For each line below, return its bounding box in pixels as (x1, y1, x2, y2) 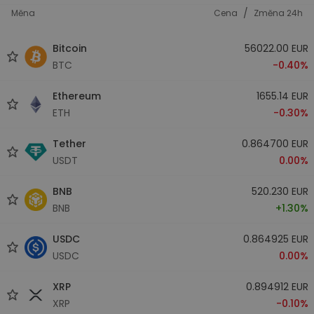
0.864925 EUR (243, 231, 308, 246)
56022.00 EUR (244, 41, 308, 55)
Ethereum (53, 88, 101, 103)
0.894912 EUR (245, 279, 308, 294)
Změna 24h (254, 7, 303, 19)
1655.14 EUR (256, 88, 308, 103)
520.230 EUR (251, 184, 308, 198)
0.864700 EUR (241, 136, 308, 151)
